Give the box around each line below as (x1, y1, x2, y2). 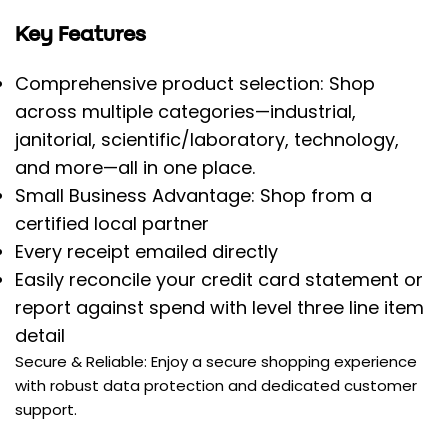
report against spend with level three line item (15, 295, 424, 321)
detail (15, 323, 65, 349)
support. (15, 399, 77, 421)
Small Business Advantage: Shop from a (15, 183, 372, 209)
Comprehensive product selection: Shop (15, 71, 375, 97)
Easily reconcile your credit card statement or (15, 267, 423, 293)
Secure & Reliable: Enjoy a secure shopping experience (15, 351, 417, 373)
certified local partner (15, 211, 209, 237)
